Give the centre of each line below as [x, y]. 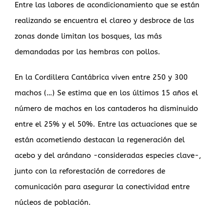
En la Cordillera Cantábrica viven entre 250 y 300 [101, 77]
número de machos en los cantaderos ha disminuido [106, 109]
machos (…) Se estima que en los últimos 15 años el [106, 93]
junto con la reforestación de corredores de [90, 171]
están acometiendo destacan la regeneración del [100, 140]
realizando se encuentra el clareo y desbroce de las [104, 21]
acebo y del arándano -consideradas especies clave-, [108, 156]
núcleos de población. [53, 203]
